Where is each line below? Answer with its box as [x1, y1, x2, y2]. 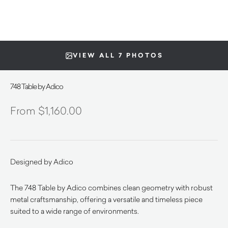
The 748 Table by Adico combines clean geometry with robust [10, 183, 213, 192]
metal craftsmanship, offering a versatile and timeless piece [10, 194, 203, 204]
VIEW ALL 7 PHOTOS [72, 51, 163, 60]
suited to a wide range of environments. [10, 206, 139, 216]
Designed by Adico [10, 157, 73, 166]
